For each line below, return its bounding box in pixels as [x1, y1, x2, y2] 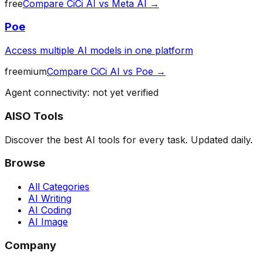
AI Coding [28, 204, 71, 216]
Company [5, 238, 56, 252]
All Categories [28, 181, 89, 193]
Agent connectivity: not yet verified [5, 87, 158, 99]
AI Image [28, 216, 68, 228]
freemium [5, 65, 47, 78]
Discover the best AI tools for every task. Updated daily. [5, 133, 253, 146]
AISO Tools [5, 109, 63, 123]
